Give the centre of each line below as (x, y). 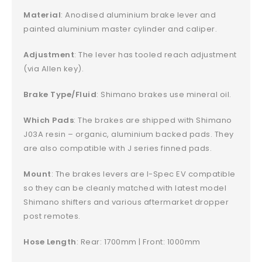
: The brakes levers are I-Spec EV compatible (143, 174)
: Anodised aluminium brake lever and (139, 15)
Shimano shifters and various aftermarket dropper (126, 202)
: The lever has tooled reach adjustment (156, 55)
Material (42, 15)
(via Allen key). (54, 69)
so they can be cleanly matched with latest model (125, 188)
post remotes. (52, 216)
